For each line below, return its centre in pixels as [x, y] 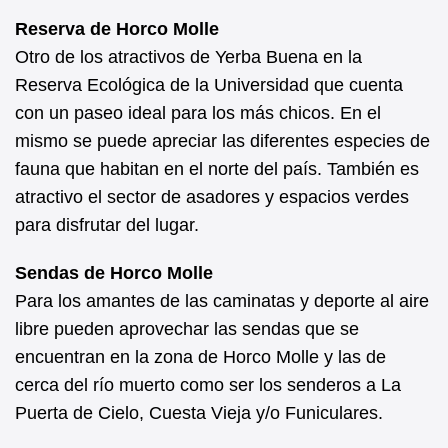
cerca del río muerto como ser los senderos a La [208, 384]
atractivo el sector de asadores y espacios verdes [212, 196]
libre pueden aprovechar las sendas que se [187, 328]
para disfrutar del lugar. [107, 224]
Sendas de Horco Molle [114, 272]
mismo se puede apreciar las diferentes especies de [222, 140]
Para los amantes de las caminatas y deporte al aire [222, 300]
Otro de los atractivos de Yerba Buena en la [188, 56]
